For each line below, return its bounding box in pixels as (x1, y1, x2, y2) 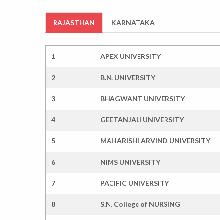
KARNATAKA (111, 18, 155, 27)
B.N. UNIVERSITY (100, 73, 155, 82)
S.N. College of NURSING (100, 199, 180, 208)
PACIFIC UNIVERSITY (100, 178, 169, 187)
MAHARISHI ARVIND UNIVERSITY (100, 136, 210, 145)
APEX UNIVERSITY (100, 52, 161, 60)
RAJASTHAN (53, 18, 95, 27)
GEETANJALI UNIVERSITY (100, 115, 184, 124)
